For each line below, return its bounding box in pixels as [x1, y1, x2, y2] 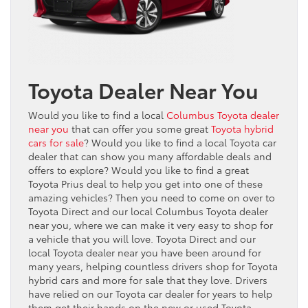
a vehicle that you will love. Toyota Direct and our [28, 231, 256, 245]
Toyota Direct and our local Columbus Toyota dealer [28, 203, 268, 218]
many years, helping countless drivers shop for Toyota [28, 258, 278, 273]
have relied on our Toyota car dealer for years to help [28, 286, 272, 300]
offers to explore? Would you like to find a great [28, 162, 249, 177]
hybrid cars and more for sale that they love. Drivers [28, 272, 267, 287]
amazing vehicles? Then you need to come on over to [28, 190, 275, 204]
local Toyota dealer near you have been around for [28, 245, 261, 259]
